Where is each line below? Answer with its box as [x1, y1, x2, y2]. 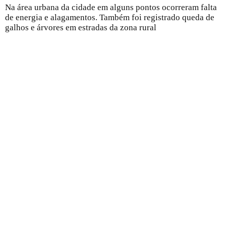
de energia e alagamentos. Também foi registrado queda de [5, 13, 214, 22]
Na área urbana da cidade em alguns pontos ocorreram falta [5, 3, 217, 12]
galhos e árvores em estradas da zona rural [5, 23, 156, 32]
